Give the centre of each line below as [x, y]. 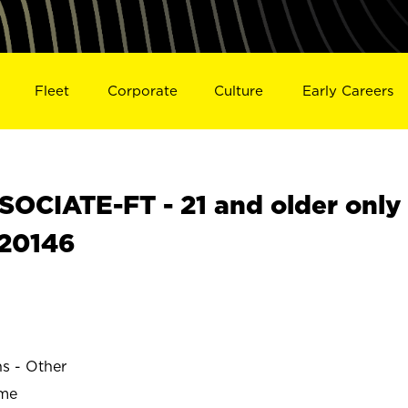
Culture [239, 90]
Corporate [142, 90]
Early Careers [348, 90]
